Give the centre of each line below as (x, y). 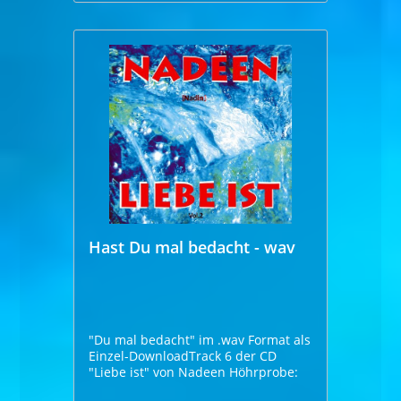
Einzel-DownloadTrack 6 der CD (183, 355)
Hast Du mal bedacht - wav (192, 247)
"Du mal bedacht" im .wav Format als (200, 339)
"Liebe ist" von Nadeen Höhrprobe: (264, 371)
